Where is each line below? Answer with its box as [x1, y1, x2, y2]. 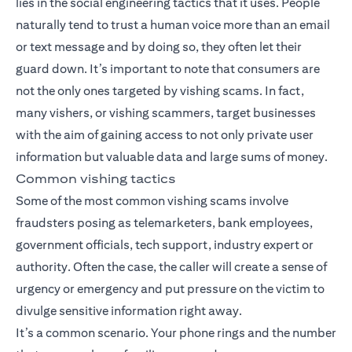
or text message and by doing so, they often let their [16, 39, 302, 55]
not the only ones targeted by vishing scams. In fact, [16, 83, 304, 99]
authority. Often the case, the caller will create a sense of [16, 259, 327, 275]
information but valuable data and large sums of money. [16, 149, 328, 165]
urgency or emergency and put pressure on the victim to [16, 281, 324, 297]
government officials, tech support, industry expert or [16, 237, 313, 253]
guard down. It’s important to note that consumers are [16, 61, 320, 77]
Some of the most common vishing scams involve [16, 193, 288, 209]
